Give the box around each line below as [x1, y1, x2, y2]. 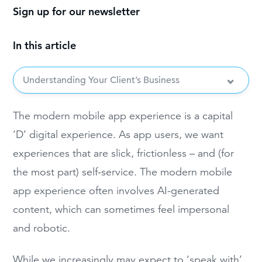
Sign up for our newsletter [13, 5, 140, 19]
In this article [13, 39, 77, 53]
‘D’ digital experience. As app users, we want [13, 127, 224, 141]
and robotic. [13, 221, 71, 235]
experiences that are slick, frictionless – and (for [13, 146, 235, 160]
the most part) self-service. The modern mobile [13, 165, 233, 178]
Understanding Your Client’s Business [23, 74, 180, 86]
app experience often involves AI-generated [13, 184, 220, 197]
